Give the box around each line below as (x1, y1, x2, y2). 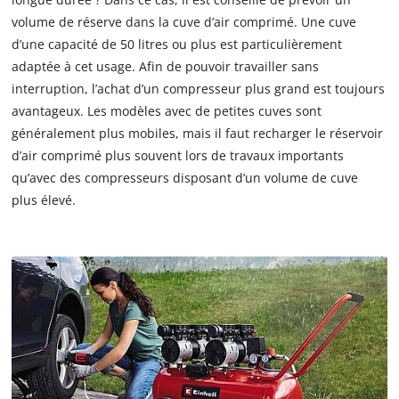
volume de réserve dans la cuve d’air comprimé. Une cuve (12, 13, 357, 31)
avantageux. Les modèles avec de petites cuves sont (12, 102, 322, 120)
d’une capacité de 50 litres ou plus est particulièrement (12, 36, 343, 53)
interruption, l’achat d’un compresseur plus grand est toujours (12, 80, 386, 98)
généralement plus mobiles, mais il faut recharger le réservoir (12, 125, 384, 142)
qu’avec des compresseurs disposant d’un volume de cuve (12, 169, 359, 187)
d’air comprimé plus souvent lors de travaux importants (12, 147, 345, 165)
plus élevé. (12, 191, 77, 209)
